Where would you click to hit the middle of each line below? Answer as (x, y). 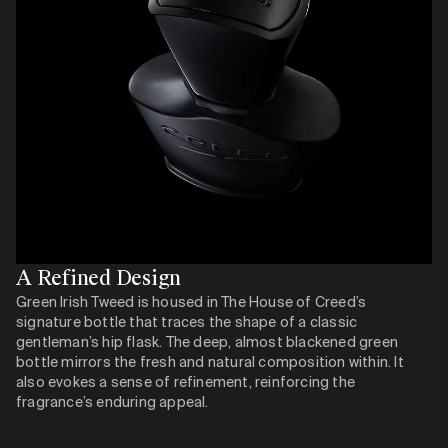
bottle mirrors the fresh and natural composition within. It (210, 362)
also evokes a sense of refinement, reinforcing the (186, 382)
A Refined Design (98, 278)
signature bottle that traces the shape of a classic (187, 322)
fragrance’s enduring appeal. (112, 402)
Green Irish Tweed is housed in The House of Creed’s (191, 302)
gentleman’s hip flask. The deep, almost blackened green (207, 342)
